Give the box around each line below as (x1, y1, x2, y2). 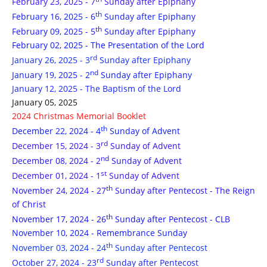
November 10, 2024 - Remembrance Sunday (12, 227, 187, 238)
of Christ (12, 198, 46, 210)
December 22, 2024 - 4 (12, 125, 101, 136)
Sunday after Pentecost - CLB (113, 213, 230, 225)
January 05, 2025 (12, 97, 77, 108)
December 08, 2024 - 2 (12, 155, 101, 166)
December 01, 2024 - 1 (12, 170, 101, 181)
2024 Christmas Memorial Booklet (12, 110, 146, 122)
